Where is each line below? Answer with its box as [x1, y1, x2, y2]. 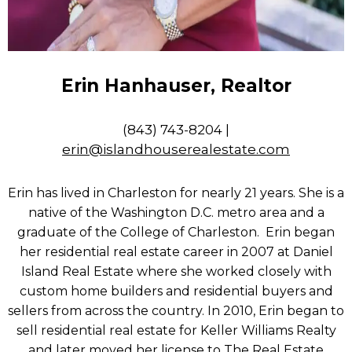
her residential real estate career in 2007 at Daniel [19, 244, 333, 260]
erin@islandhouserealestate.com [62, 141, 290, 158]
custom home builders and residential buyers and [19, 284, 333, 299]
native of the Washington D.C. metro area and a [27, 205, 324, 221]
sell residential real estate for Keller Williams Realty [16, 323, 336, 339]
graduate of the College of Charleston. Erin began [17, 225, 335, 240]
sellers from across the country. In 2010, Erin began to [8, 303, 344, 319]
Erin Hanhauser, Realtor [60, 75, 291, 97]
